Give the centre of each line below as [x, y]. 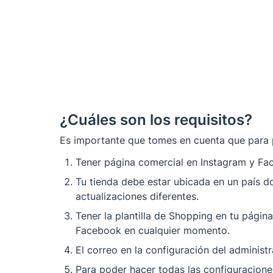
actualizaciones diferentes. [139, 196]
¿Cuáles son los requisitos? [156, 119]
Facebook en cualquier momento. [154, 230]
